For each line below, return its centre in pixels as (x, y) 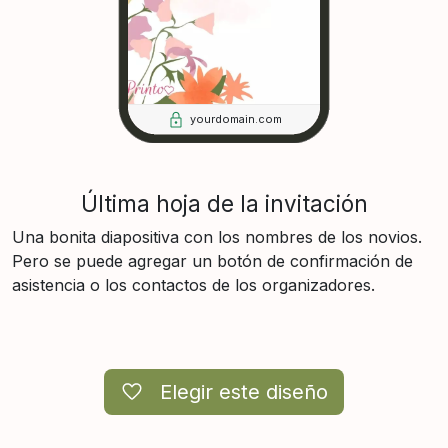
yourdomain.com (236, 119)
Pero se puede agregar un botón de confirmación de (212, 260)
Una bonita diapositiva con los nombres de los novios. (217, 236)
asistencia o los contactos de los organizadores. (193, 284)
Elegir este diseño (244, 391)
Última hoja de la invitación (224, 203)
